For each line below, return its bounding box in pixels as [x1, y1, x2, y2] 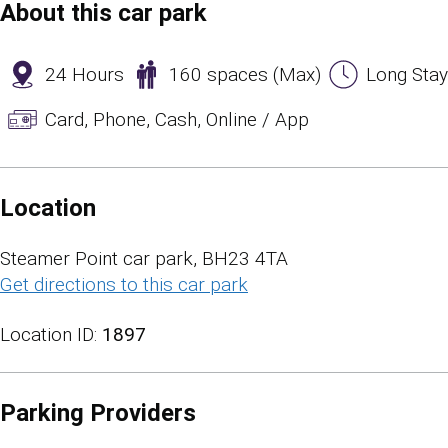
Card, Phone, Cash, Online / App [45, 107, 309, 131]
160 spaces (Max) [169, 62, 321, 86]
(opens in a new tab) [248, 273, 417, 296]
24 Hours [45, 62, 124, 86]
